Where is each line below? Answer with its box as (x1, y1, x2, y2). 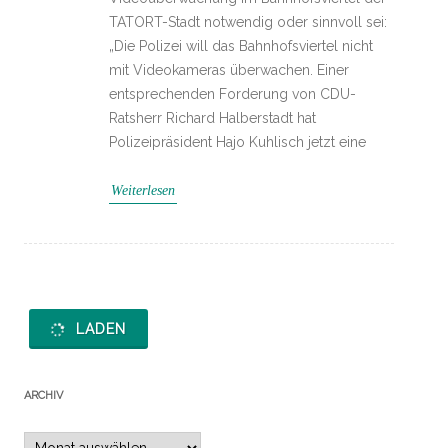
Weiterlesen (111, 183, 175, 198)
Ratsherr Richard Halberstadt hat (109, 110, 316, 126)
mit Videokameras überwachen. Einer (109, 62, 349, 78)
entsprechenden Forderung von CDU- (109, 86, 356, 102)
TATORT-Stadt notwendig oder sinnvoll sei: (109, 14, 387, 30)
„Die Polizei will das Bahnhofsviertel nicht (109, 38, 373, 54)
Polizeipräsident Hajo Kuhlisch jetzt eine (109, 134, 366, 150)
